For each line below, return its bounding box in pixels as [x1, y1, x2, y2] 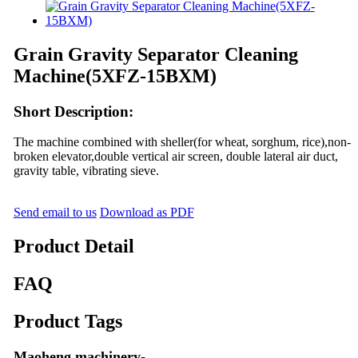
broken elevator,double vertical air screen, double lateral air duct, [13, 149, 338, 164]
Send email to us [13, 205, 97, 220]
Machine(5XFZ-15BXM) [13, 65, 217, 86]
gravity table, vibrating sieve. [13, 164, 159, 178]
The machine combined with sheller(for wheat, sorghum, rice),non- [13, 135, 351, 149]
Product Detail [13, 236, 134, 257]
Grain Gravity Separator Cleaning [13, 43, 298, 65]
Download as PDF [99, 205, 194, 220]
